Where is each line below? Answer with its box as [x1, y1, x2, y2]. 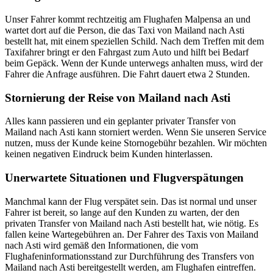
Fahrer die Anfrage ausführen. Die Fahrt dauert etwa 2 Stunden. [5, 68, 250, 79]
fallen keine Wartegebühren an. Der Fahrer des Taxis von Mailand [5, 229, 258, 239]
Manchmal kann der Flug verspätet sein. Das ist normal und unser [5, 196, 257, 207]
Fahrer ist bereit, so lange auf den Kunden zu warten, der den [5, 207, 239, 218]
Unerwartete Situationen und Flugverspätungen [5, 171, 244, 184]
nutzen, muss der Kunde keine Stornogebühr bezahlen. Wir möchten [5, 138, 267, 149]
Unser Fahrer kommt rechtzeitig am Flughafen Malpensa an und [5, 13, 250, 24]
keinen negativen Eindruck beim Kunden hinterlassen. [5, 149, 213, 160]
